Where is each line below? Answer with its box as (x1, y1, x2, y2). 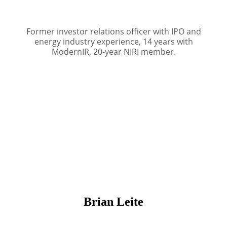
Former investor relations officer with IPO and (26, 25, 201, 37)
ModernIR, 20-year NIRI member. (51, 46, 176, 57)
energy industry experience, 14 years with (34, 35, 193, 47)
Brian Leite (84, 195, 143, 208)
